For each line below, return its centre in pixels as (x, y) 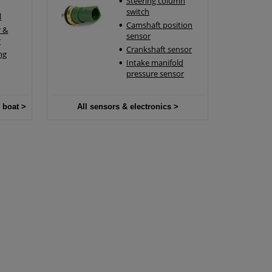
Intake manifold (155, 62)
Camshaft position (159, 25)
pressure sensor (155, 73)
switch (138, 11)
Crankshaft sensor (159, 49)
